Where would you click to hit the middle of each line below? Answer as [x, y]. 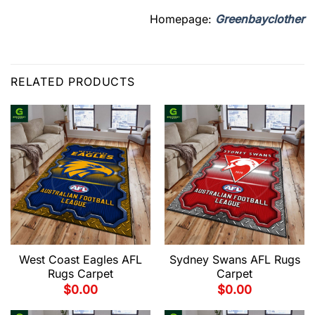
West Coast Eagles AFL [81, 260]
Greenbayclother [260, 19]
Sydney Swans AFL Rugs [234, 260]
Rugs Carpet [81, 274]
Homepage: [182, 19]
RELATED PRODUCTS [73, 81]
